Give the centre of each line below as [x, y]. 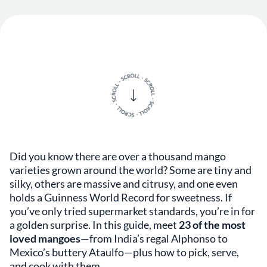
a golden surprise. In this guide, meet [93, 225]
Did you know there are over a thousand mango [118, 156]
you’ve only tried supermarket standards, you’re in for [132, 211]
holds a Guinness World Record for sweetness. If [121, 197]
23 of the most [211, 225]
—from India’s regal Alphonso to [154, 238]
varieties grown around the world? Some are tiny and [131, 170]
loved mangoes [45, 238]
